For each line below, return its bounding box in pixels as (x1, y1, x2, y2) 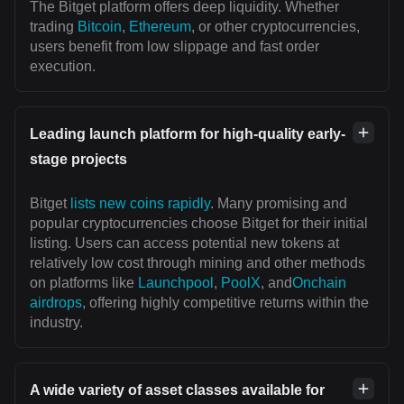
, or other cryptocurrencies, (191, 19, 360, 35)
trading (30, 19, 78, 35)
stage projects (30, 151, 127, 168)
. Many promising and (210, 196, 347, 212)
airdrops (30, 295, 82, 311)
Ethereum (129, 19, 191, 35)
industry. (30, 315, 83, 331)
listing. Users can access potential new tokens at (30, 235, 339, 252)
